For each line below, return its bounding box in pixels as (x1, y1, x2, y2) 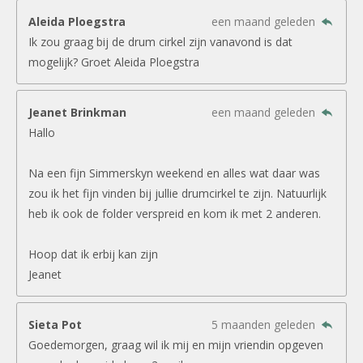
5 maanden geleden (211, 316, 319, 332)
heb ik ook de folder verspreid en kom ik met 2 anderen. (28, 205, 321, 221)
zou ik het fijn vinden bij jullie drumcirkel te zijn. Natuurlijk (28, 185, 327, 201)
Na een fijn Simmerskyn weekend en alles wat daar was (28, 164, 320, 181)
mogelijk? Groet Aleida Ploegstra (28, 53, 199, 70)
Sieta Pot (28, 316, 82, 332)
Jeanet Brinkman (28, 104, 126, 120)
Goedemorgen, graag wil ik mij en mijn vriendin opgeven (28, 336, 323, 352)
